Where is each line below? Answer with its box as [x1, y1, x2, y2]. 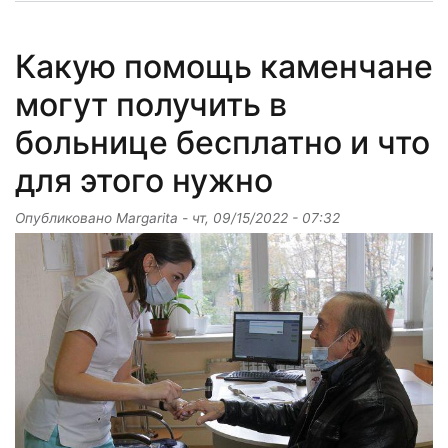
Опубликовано [15, 209, 116, 226]
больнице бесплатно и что [15, 122, 430, 162]
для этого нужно [15, 160, 273, 200]
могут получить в [15, 84, 287, 124]
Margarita [116, 209, 178, 226]
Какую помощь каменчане [15, 46, 433, 86]
